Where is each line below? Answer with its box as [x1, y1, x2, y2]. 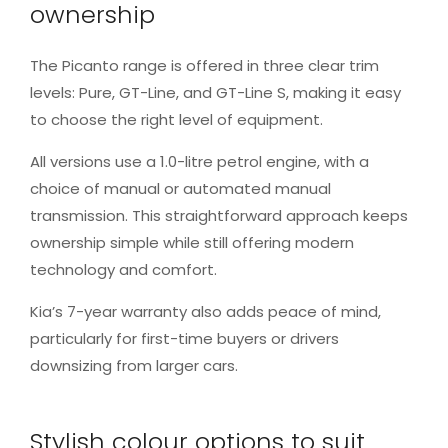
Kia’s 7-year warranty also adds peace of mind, [30, 300, 381, 322]
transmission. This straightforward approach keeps [30, 204, 408, 226]
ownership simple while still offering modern [30, 231, 354, 253]
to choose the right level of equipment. [30, 108, 323, 130]
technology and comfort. [30, 258, 217, 280]
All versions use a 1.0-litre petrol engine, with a [30, 150, 369, 172]
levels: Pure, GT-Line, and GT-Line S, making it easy [30, 81, 401, 103]
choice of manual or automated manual [30, 177, 331, 199]
